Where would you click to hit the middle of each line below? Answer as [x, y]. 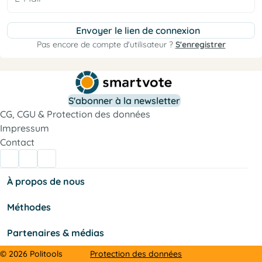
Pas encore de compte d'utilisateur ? [106, 44]
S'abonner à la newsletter [124, 101]
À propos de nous [46, 181]
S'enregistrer [200, 44]
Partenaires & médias [56, 233]
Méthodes [29, 207]
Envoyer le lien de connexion [138, 30]
